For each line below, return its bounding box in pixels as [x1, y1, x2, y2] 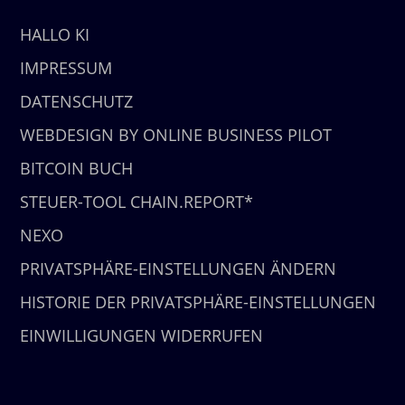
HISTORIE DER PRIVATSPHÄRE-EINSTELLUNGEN [20, 290, 377, 313]
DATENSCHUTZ [20, 89, 134, 112]
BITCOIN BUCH [20, 156, 134, 179]
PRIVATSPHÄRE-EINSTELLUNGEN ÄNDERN [20, 257, 337, 279]
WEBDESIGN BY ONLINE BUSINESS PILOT [20, 123, 333, 146]
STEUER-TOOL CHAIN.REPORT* [20, 190, 254, 212]
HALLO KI [20, 23, 90, 45]
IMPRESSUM [20, 56, 113, 79]
